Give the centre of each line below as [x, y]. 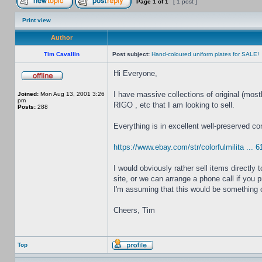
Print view [37, 20]
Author [61, 37]
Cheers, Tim [134, 210]
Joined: [28, 94]
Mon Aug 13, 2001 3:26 [72, 94]
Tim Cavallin [61, 54]
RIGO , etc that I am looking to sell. [174, 105]
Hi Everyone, [135, 73]
